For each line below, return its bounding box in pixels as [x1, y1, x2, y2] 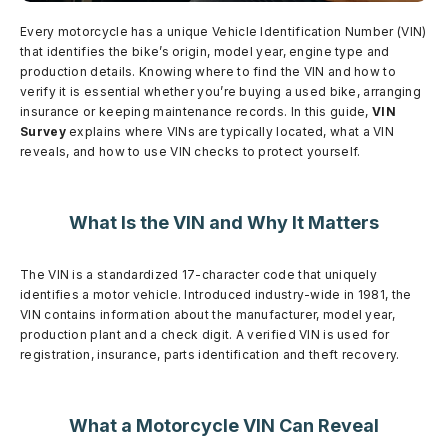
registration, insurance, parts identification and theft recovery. [20, 346, 400, 362]
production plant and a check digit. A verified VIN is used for [20, 326, 390, 342]
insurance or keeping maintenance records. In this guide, [20, 103, 373, 119]
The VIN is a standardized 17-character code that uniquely [20, 266, 378, 282]
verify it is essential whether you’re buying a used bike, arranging [20, 83, 422, 99]
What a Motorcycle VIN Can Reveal [69, 414, 379, 436]
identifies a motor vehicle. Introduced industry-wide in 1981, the [20, 286, 412, 302]
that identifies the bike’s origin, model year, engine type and [20, 43, 390, 59]
